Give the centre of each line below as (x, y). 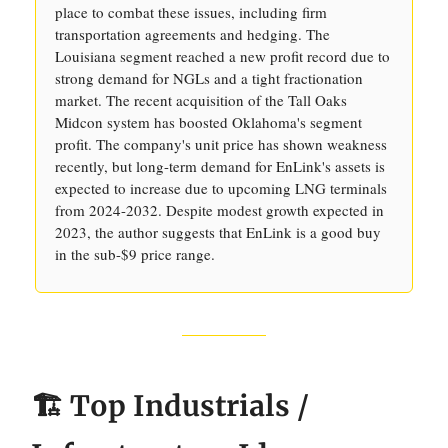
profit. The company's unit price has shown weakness (221, 144)
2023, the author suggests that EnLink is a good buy (218, 232)
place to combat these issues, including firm (191, 12)
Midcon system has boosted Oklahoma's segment (208, 122)
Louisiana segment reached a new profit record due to (222, 56)
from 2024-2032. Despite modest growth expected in (219, 210)
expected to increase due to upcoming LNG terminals (221, 188)
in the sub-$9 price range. (135, 254)
